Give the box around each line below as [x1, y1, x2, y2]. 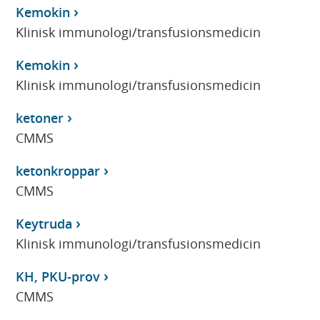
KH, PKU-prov [16, 267, 101, 285]
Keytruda [16, 214, 73, 232]
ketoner [16, 109, 64, 126]
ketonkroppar [16, 161, 101, 179]
